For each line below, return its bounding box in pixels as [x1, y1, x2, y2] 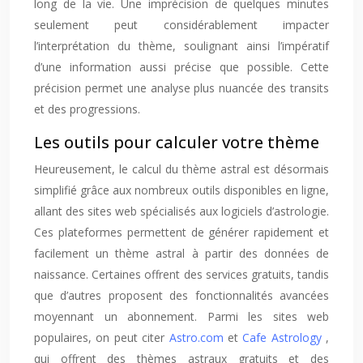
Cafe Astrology [242, 330, 326, 345]
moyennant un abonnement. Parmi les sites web [34, 309, 329, 324]
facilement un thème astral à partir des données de [34, 246, 329, 261]
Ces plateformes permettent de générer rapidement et [34, 224, 329, 240]
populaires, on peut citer [34, 330, 169, 345]
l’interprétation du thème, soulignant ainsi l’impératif [34, 38, 329, 53]
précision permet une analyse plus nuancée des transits [34, 80, 329, 96]
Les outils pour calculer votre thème [34, 131, 319, 153]
